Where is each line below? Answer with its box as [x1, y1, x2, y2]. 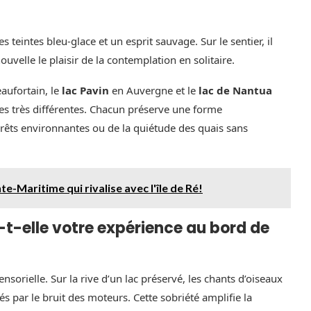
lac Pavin [62, 83, 109, 97]
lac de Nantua [199, 83, 272, 97]
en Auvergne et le [109, 83, 199, 97]
